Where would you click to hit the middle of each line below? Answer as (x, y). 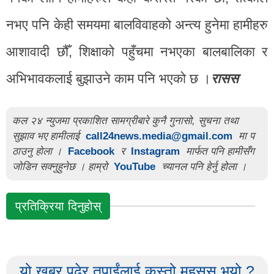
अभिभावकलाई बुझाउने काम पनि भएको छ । (109, 78)
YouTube (136, 166)
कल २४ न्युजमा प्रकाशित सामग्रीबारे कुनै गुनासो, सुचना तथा (125, 120)
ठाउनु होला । (39, 151)
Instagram (155, 151)
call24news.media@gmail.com (159, 136)
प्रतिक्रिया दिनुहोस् (58, 206)
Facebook (91, 151)
